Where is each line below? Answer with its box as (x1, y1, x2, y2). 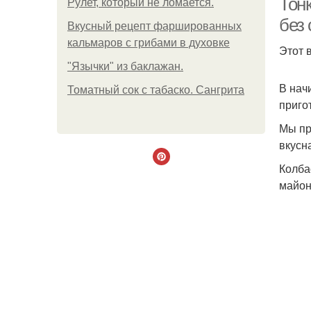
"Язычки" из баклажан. (67, 60, 183, 72)
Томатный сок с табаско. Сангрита (67, 84, 244, 96)
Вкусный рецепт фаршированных (67, 20, 242, 32)
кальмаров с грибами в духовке (67, 37, 230, 49)
